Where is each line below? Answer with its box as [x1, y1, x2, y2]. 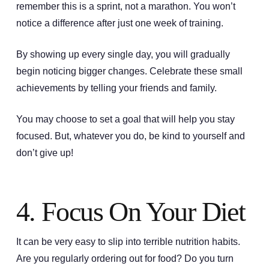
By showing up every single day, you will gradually [16, 49, 230, 59]
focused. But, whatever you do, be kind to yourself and [16, 130, 245, 141]
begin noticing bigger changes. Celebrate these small [16, 65, 243, 76]
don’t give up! [16, 147, 73, 158]
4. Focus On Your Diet [16, 196, 246, 227]
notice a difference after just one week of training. [16, 17, 226, 28]
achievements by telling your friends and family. [16, 82, 217, 93]
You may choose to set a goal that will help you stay [16, 113, 235, 124]
